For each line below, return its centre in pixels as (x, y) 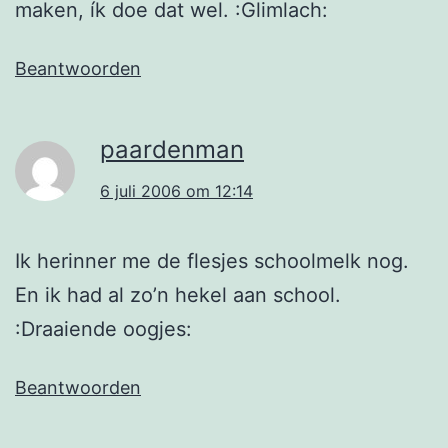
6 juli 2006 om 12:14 (176, 190)
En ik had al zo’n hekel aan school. (178, 294)
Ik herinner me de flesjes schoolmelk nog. (212, 260)
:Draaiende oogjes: (103, 328)
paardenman (172, 149)
